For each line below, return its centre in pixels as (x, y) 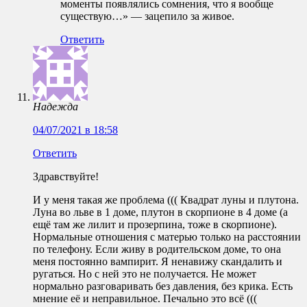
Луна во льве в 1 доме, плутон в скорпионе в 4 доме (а (160, 212)
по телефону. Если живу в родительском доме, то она (157, 249)
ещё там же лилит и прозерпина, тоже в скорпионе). (155, 225)
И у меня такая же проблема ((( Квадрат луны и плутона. (166, 200)
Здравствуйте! (66, 177)
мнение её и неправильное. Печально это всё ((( (145, 299)
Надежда (56, 107)
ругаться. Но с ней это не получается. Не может (145, 274)
